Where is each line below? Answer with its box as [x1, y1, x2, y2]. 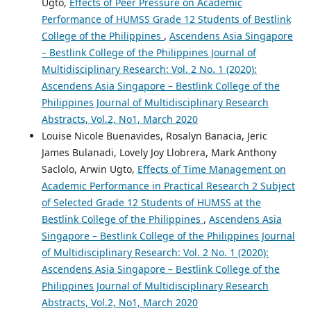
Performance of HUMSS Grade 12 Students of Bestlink [41, 12, 291, 26]
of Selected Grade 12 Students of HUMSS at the [41, 196, 261, 210]
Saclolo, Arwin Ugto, [41, 162, 137, 176]
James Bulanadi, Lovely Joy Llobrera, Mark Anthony [41, 146, 276, 160]
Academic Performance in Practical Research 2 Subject [41, 179, 295, 193]
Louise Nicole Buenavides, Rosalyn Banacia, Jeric [41, 129, 267, 143]
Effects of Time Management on [137, 162, 286, 176]
